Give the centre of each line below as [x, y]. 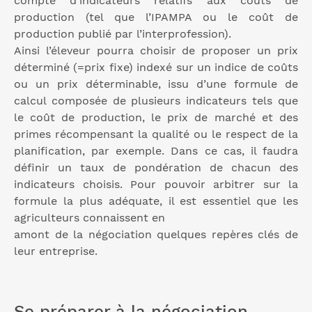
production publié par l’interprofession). [123, 34]
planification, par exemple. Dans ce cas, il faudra [156, 151]
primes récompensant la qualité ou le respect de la [156, 134]
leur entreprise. [56, 251]
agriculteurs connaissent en [89, 218]
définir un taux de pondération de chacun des [156, 168]
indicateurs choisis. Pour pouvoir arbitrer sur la [156, 185]
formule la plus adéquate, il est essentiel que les [156, 201]
